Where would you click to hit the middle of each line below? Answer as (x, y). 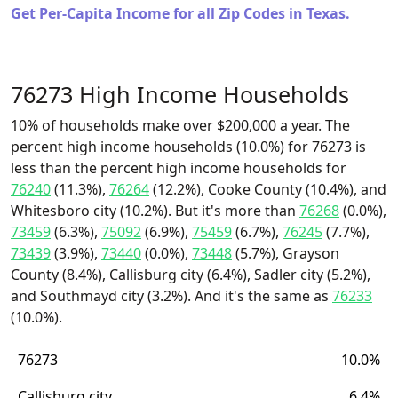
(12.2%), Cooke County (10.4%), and (268, 189)
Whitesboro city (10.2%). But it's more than (155, 211)
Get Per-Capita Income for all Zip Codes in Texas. (180, 13)
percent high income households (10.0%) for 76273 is (188, 147)
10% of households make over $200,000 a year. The (180, 125)
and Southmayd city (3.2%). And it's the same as (171, 296)
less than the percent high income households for (179, 168)
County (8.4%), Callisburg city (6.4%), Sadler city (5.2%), (191, 275)
